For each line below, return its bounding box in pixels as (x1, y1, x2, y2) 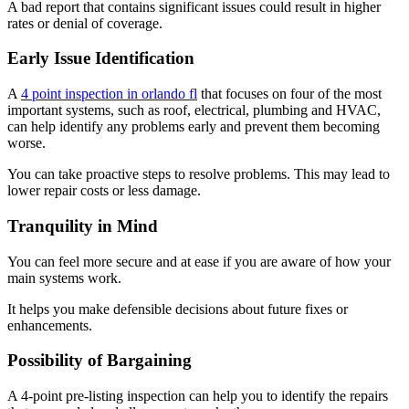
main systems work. (7, 269, 121, 286)
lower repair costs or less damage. (7, 183, 201, 199)
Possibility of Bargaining (7, 351, 192, 371)
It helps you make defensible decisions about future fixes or (7, 300, 348, 317)
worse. (7, 135, 46, 152)
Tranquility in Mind (7, 215, 158, 236)
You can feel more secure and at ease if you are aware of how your (7, 253, 391, 269)
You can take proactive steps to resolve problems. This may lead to (7, 166, 390, 183)
